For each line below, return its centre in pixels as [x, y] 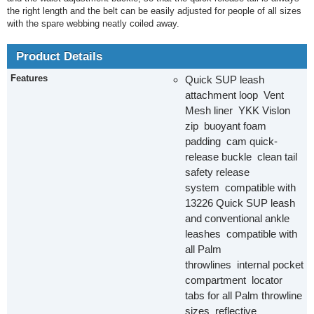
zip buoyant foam [226, 126]
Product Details [59, 56]
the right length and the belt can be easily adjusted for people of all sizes [154, 11]
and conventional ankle [237, 218]
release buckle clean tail [241, 157]
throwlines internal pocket [244, 265]
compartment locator [234, 280]
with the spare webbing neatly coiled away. [93, 23]
